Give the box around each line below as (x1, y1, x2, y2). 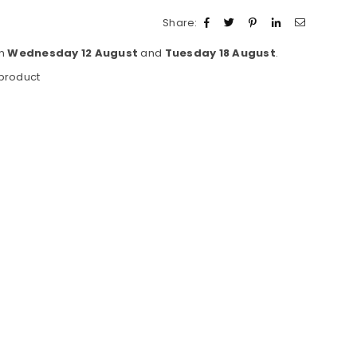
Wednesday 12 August (7, 45, 139, 61)
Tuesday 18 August (164, 45, 276, 61)
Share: (163, 14, 198, 30)
